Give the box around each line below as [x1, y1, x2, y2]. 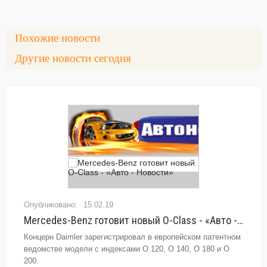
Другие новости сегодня [22, 52, 131, 64]
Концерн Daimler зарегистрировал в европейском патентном [24, 232, 241, 241]
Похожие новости [23, 32, 100, 44]
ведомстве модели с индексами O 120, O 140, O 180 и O [24, 244, 229, 253]
